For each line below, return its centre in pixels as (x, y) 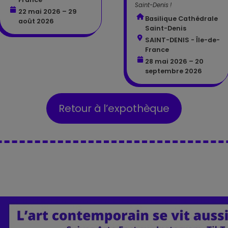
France (157, 50)
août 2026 (36, 21)
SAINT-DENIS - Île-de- (182, 40)
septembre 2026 (174, 71)
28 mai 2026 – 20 (174, 62)
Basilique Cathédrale (181, 19)
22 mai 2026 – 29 (47, 11)
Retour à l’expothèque (114, 109)
